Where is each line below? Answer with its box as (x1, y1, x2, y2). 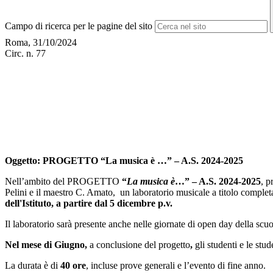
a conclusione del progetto (90, 239, 190, 250)
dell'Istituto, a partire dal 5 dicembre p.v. (5, 198, 172, 209)
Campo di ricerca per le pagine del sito (5, 21, 152, 32)
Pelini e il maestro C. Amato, (5, 187, 115, 198)
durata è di (18, 260, 60, 271)
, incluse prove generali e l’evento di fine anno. (86, 260, 266, 271)
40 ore (60, 260, 86, 271)
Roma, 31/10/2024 (5, 37, 77, 48)
